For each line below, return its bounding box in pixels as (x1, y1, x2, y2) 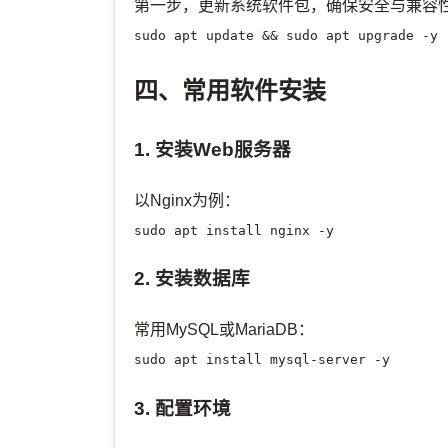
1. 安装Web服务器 (134, 138, 292, 160)
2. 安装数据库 (134, 268, 251, 290)
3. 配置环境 (134, 397, 232, 419)
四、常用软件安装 (134, 76, 327, 104)
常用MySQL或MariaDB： (134, 321, 315, 339)
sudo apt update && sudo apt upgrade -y (134, 28, 439, 44)
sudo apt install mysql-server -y (134, 352, 391, 368)
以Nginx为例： (134, 191, 241, 209)
